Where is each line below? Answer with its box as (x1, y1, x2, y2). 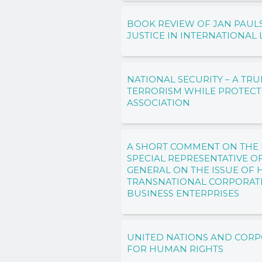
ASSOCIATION (127, 96, 190, 108)
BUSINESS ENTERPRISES (127, 187, 239, 199)
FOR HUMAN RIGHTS (127, 243, 223, 254)
